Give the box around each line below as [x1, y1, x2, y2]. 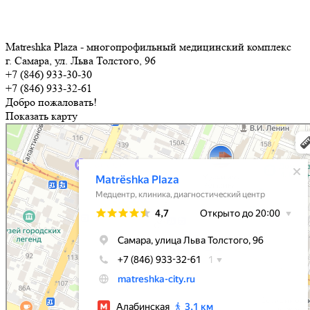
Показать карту [6, 109, 77, 122]
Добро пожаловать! [6, 95, 97, 109]
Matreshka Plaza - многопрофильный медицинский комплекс [6, 39, 291, 53]
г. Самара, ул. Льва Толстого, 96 [6, 53, 156, 67]
